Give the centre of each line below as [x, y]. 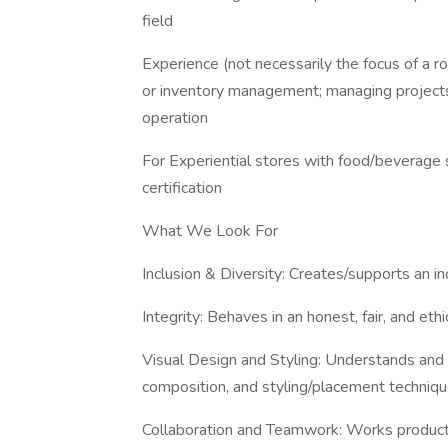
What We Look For [210, 231]
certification [182, 188]
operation [175, 118]
